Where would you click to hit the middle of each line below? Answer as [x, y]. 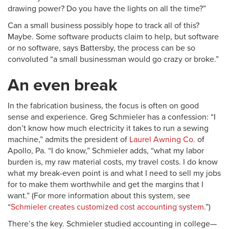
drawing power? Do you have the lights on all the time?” [107, 9]
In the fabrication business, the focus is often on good [103, 106]
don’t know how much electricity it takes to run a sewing [108, 128]
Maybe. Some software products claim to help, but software [113, 37]
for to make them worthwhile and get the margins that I [106, 185]
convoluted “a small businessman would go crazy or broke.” [113, 59]
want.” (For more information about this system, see [99, 196]
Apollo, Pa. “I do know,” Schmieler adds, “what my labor [106, 151]
